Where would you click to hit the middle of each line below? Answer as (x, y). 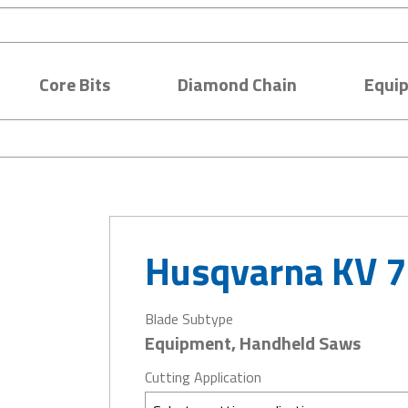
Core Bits (75, 84)
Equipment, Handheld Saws (253, 343)
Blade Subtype (189, 319)
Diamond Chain (237, 84)
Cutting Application (204, 377)
